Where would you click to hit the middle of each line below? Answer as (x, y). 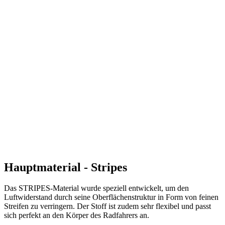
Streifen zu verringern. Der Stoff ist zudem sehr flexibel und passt (107, 163)
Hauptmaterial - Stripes (66, 124)
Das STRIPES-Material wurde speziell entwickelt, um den (96, 145)
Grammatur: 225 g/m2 (59, 198)
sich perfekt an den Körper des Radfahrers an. (77, 172)
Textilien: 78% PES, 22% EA (72, 189)
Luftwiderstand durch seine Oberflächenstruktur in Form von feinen (111, 154)
